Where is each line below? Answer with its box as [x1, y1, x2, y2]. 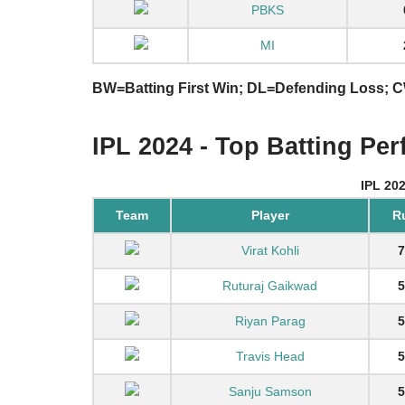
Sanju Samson [228, 384, 312, 399]
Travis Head [235, 349, 305, 363]
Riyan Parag [234, 314, 306, 328]
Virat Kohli [240, 243, 299, 258]
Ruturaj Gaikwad [222, 278, 317, 293]
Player [250, 208, 289, 222]
